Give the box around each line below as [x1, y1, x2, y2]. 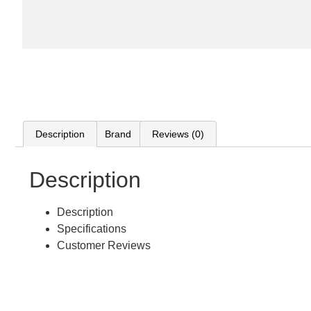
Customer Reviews [57, 239, 151, 252]
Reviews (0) [151, 128, 204, 140]
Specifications [57, 223, 126, 235]
